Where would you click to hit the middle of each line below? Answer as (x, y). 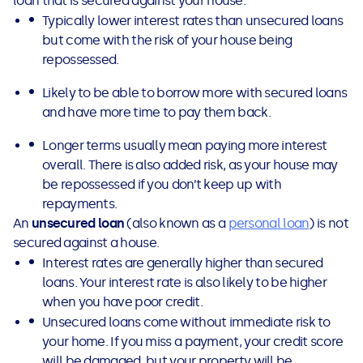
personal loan (269, 224)
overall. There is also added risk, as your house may (190, 165)
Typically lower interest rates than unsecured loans (193, 21)
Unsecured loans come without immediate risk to (186, 322)
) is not (329, 224)
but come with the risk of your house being (167, 41)
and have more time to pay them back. (156, 113)
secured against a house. (86, 243)
